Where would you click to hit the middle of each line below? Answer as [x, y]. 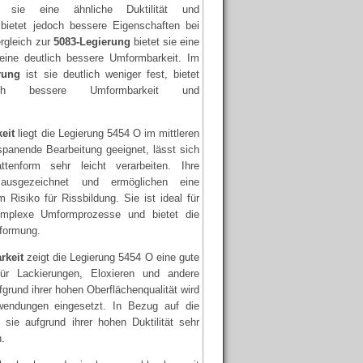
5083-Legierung [92, 42]
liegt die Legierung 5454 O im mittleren [107, 133]
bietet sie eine [164, 42]
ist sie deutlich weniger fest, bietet [110, 74]
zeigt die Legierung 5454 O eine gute [111, 257]
